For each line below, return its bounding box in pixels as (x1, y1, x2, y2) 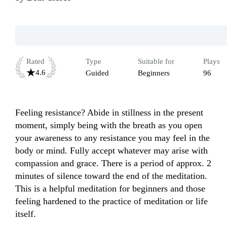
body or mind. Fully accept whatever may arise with (15, 145, 208, 156)
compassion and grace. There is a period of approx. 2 (15, 158, 211, 169)
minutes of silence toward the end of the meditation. (15, 171, 207, 181)
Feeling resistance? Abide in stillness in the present (15, 107, 203, 118)
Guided (86, 69, 109, 78)
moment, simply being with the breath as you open (15, 120, 202, 131)
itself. (15, 209, 36, 219)
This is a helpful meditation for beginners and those (15, 183, 205, 194)
